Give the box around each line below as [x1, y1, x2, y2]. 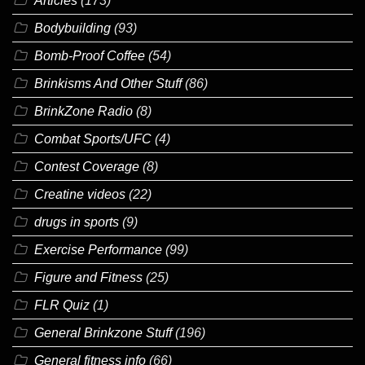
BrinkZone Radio [34, 103, 133, 118]
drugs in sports [34, 214, 119, 229]
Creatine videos [34, 187, 125, 201]
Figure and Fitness [34, 270, 143, 284]
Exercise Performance [34, 242, 162, 257]
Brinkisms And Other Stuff [34, 76, 182, 90]
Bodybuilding [34, 20, 111, 35]
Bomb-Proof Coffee [34, 48, 145, 63]
